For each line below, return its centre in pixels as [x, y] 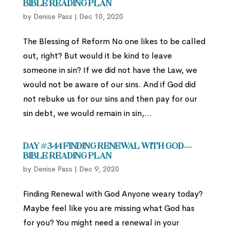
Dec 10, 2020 [101, 17]
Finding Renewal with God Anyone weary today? [113, 194]
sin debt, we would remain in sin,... [87, 113]
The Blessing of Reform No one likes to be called [114, 42]
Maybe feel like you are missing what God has [109, 208]
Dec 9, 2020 [99, 169]
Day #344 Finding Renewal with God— [107, 147]
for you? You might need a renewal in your [101, 223]
